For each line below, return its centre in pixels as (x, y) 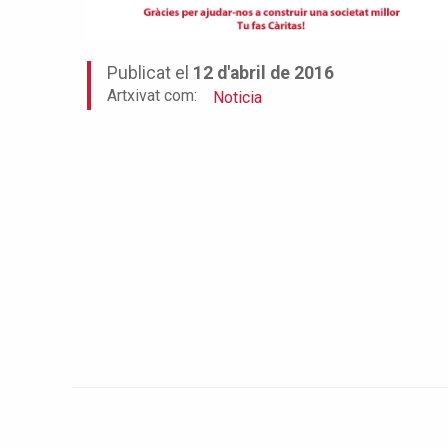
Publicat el (150, 72)
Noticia (237, 97)
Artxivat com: (152, 95)
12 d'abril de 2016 (263, 72)
